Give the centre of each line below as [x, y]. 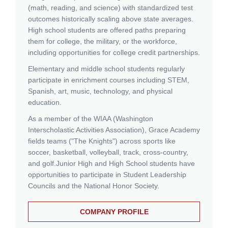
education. [46, 102]
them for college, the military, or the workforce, [103, 41]
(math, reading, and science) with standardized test [110, 8]
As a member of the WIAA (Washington [91, 119]
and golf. [42, 163]
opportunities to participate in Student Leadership [107, 175]
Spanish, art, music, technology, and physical [100, 91]
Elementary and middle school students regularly [106, 69]
